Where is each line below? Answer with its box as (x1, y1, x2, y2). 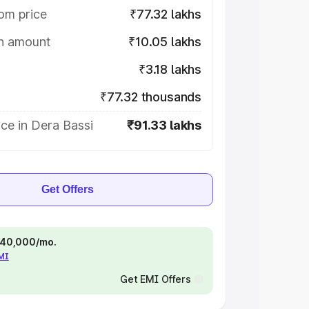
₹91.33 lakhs (127, 118, 201, 132)
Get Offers (41, 183, 94, 195)
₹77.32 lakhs (130, 7, 201, 21)
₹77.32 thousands (99, 90, 201, 104)
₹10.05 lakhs (128, 34, 201, 49)
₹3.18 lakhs (138, 62, 201, 77)
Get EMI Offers (119, 273, 191, 285)
